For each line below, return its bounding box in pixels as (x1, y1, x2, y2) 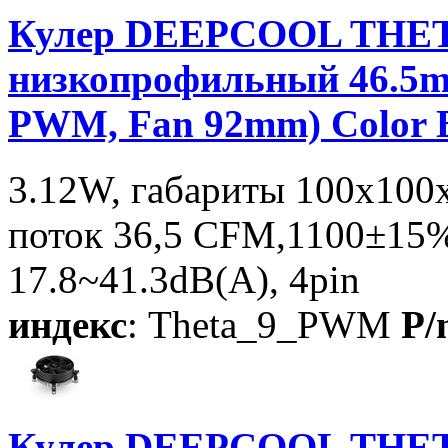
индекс (8, 303, 127, 347)
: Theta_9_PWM (127, 303, 391, 347)
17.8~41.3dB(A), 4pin (8, 258, 360, 302)
